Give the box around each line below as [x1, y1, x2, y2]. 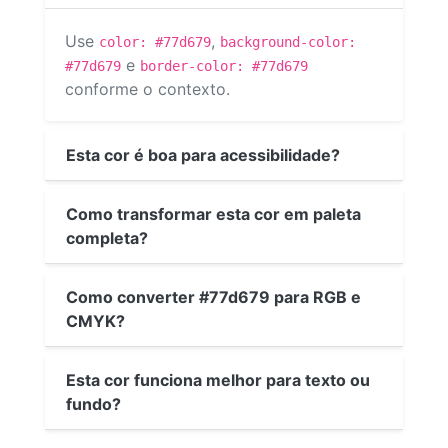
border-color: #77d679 [140, 58, 308, 75]
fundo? [66, 393, 121, 414]
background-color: [220, 34, 356, 51]
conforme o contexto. [65, 79, 230, 100]
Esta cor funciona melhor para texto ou [66, 369, 370, 390]
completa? [66, 227, 148, 248]
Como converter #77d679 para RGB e [66, 286, 361, 307]
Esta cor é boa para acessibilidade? [66, 144, 340, 165]
